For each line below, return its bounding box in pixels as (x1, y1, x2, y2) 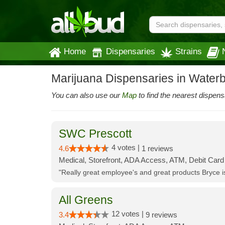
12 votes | (111, 209, 146, 218)
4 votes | (111, 143, 142, 152)
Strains (175, 47, 202, 56)
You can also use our (51, 91, 122, 99)
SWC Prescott (59, 128, 132, 140)
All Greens (59, 194, 113, 206)
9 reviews (146, 210, 177, 219)
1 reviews (142, 144, 173, 153)
